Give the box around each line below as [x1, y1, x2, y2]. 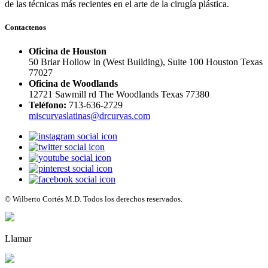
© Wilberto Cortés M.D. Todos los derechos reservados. [5, 194, 182, 203]
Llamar [5, 233, 32, 243]
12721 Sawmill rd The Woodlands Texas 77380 [29, 89, 209, 99]
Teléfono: [29, 99, 66, 110]
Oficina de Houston [29, 45, 106, 56]
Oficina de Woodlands [29, 78, 118, 89]
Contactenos [5, 23, 46, 32]
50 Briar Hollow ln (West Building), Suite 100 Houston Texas [29, 56, 263, 67]
